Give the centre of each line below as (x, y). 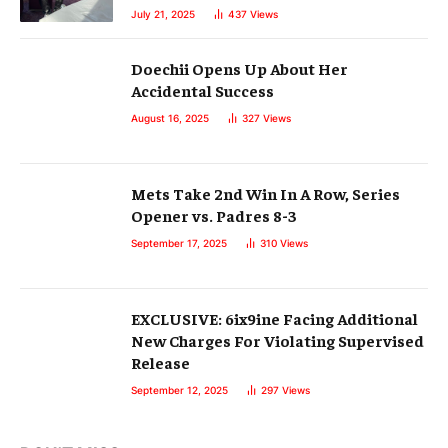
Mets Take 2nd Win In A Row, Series (265, 193)
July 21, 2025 (163, 14)
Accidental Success (202, 90)
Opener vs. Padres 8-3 (214, 215)
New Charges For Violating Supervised (277, 340)
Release (160, 362)
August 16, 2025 (170, 118)
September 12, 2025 (179, 390)
